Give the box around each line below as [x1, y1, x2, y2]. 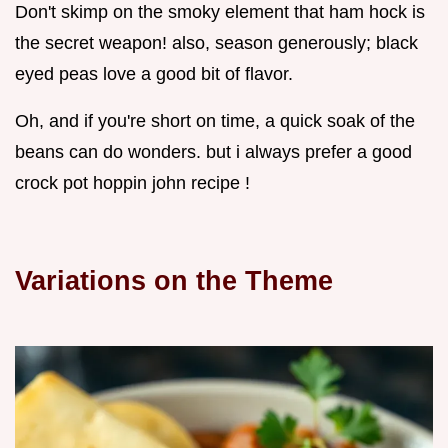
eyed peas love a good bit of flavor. [15, 63, 293, 84]
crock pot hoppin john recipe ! [15, 172, 250, 193]
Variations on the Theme [15, 264, 333, 296]
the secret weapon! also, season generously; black [15, 32, 418, 53]
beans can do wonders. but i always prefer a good [15, 141, 412, 162]
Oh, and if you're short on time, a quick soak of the [15, 110, 415, 131]
